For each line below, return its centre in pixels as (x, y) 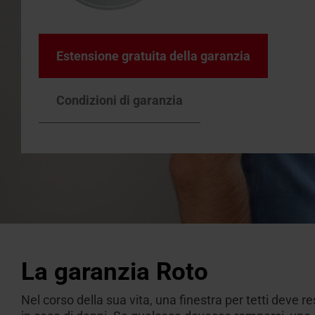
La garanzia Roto (115, 272)
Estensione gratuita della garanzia (153, 56)
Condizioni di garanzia (120, 100)
